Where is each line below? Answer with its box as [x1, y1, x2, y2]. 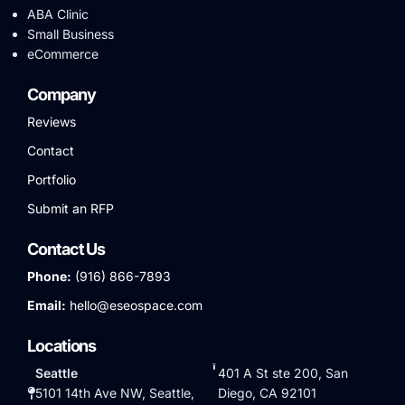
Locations [27, 335, 97, 355]
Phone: [27, 268, 71, 284]
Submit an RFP [27, 200, 114, 216]
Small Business [27, 25, 114, 42]
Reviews [27, 113, 76, 129]
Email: [27, 297, 66, 313]
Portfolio [27, 171, 76, 187]
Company [27, 84, 96, 104]
